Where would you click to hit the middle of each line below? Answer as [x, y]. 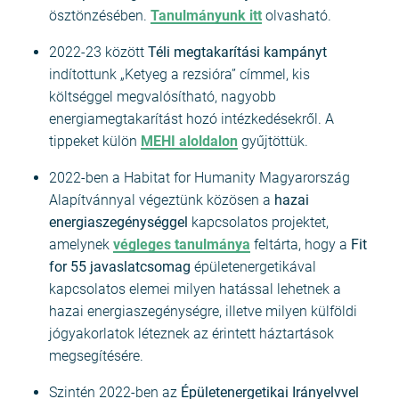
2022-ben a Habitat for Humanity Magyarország [199, 178]
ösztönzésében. [100, 16]
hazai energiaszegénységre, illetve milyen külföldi [203, 312]
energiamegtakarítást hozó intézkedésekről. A [191, 119]
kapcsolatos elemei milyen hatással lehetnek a [195, 289]
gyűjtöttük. [273, 142]
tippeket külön [95, 142]
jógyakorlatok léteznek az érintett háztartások [191, 334]
